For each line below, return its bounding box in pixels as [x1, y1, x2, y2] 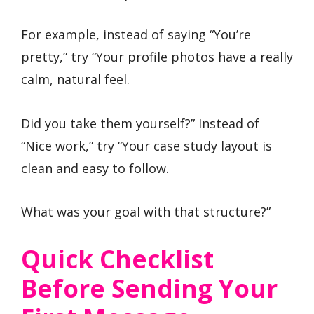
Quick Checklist [21, 243, 214, 276]
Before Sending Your [21, 272, 278, 306]
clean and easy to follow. [21, 159, 169, 177]
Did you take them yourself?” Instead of [21, 114, 259, 132]
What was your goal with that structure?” [21, 203, 271, 221]
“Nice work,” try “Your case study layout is [21, 137, 272, 154]
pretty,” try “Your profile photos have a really [21, 48, 293, 66]
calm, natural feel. [21, 71, 130, 88]
